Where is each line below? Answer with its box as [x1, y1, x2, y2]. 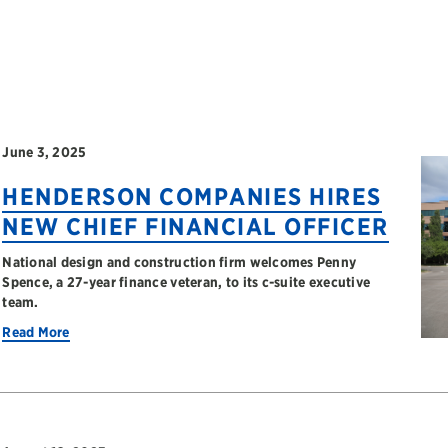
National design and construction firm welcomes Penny [2, 254, 357, 270]
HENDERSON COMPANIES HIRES [2, 182, 382, 211]
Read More [2, 324, 70, 340]
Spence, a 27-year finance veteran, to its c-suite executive [2, 274, 371, 290]
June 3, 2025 [2, 144, 87, 160]
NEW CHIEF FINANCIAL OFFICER [2, 212, 389, 241]
